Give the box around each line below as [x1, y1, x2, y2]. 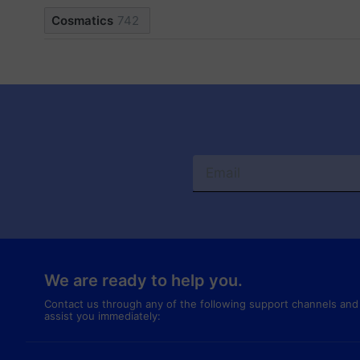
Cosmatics [51, 12, 113, 28]
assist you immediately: [43, 309, 161, 322]
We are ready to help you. [43, 270, 243, 290]
